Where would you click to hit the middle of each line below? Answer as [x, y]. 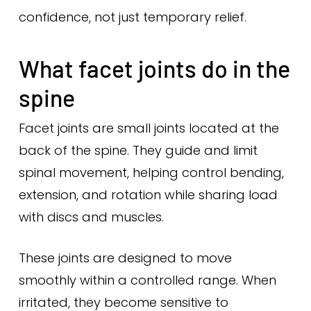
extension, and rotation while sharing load [148, 195]
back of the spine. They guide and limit [138, 150]
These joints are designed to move [125, 258]
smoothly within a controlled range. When [147, 280]
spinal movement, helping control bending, [151, 173]
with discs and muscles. [91, 217]
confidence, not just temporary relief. [132, 17]
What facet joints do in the [154, 68]
